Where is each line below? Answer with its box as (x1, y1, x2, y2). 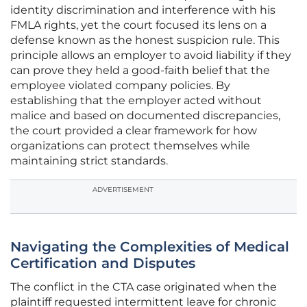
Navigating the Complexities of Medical (10, 238, 289, 256)
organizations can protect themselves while (10, 139, 250, 153)
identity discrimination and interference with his (10, 3, 275, 17)
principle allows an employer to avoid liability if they (10, 49, 291, 62)
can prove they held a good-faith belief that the (10, 64, 270, 77)
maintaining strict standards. (10, 154, 168, 168)
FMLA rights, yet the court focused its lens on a (10, 19, 267, 32)
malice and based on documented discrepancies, (10, 109, 280, 123)
